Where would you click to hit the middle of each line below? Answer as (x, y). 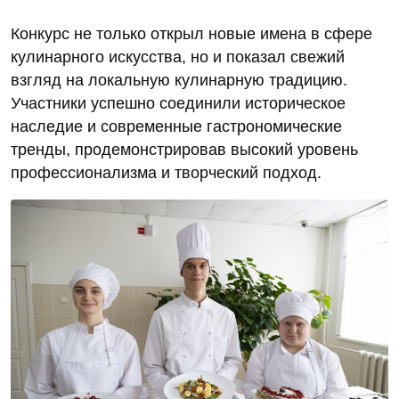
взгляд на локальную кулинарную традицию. (179, 80)
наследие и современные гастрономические (176, 126)
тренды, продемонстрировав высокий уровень (184, 149)
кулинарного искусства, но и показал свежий (178, 57)
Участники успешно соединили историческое (178, 103)
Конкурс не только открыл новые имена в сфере (191, 33)
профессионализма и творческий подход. (166, 172)
